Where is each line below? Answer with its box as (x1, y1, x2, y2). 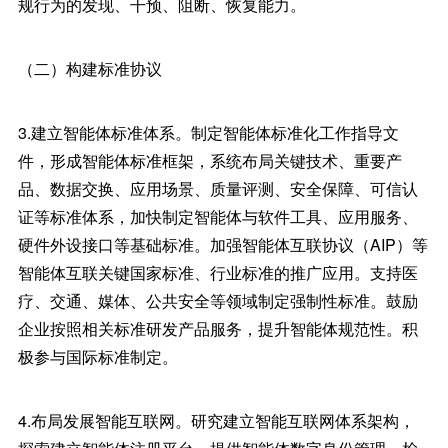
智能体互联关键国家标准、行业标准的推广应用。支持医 (17, 261, 418, 284)
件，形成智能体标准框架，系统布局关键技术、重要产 (17, 149, 402, 172)
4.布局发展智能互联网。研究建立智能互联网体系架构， (17, 409, 415, 432)
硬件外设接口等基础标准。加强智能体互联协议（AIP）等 (17, 233, 428, 256)
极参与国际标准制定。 (17, 345, 178, 368)
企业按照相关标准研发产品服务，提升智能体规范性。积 (17, 317, 418, 340)
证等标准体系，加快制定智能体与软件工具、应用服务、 (17, 205, 418, 228)
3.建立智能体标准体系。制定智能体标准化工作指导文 (17, 121, 399, 144)
